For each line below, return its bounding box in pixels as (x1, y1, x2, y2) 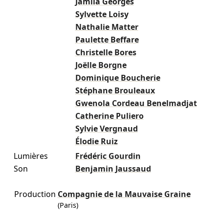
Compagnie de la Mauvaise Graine (57, 188, 191, 199)
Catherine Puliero (75, 110, 144, 121)
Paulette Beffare (75, 34, 139, 45)
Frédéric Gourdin (75, 150, 141, 161)
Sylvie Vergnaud (75, 123, 138, 134)
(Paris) (57, 200, 78, 210)
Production (14, 188, 56, 199)
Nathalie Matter (75, 21, 138, 32)
